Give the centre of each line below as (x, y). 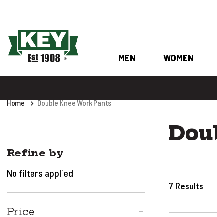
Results (190, 185)
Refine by (35, 153)
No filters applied (40, 173)
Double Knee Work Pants (74, 102)
